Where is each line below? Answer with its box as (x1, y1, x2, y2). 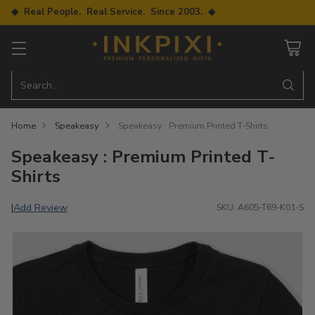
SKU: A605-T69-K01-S (217, 201, 304, 214)
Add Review (13, 200, 67, 214)
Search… (20, 77, 58, 92)
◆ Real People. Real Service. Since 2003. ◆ (11, 6, 215, 18)
